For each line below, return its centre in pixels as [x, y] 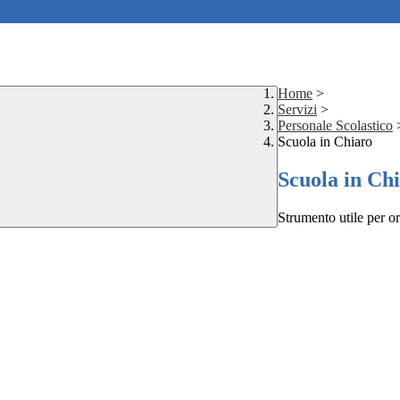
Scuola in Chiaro [325, 142]
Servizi [297, 110]
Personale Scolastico [335, 126]
